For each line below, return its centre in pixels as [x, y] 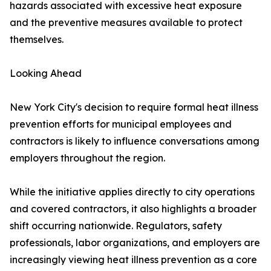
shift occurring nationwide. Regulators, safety [116, 226]
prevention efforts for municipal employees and [121, 124]
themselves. [37, 40]
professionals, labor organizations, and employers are [135, 243]
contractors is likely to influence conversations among [135, 141]
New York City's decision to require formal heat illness [134, 107]
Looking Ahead [46, 73]
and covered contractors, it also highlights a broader [133, 209]
